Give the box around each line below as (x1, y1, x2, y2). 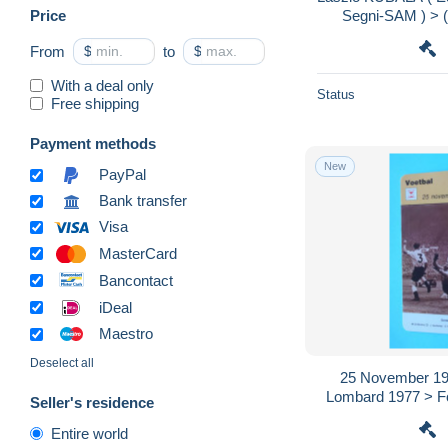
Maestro (99, 325, 153, 343)
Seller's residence (30, 394, 154, 412)
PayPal (99, 166, 146, 184)
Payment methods (30, 134, 156, 152)
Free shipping (51, 94, 139, 112)
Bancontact (99, 271, 173, 289)
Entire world (51, 425, 128, 443)
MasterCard (99, 244, 177, 262)
